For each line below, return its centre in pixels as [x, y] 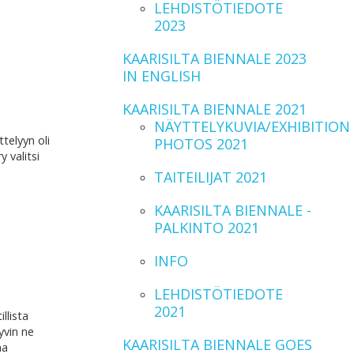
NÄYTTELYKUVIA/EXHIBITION [252, 126]
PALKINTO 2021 [206, 228]
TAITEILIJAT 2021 [210, 177]
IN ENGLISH [161, 76]
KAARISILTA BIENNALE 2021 [214, 109]
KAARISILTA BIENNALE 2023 [214, 58]
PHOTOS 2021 [201, 144]
